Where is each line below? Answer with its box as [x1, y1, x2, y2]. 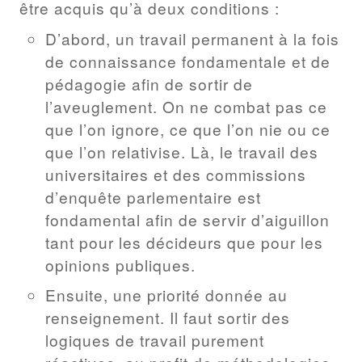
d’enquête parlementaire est [45, 185, 261, 208]
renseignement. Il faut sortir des [45, 306, 290, 329]
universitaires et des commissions [45, 162, 306, 185]
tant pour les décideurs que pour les [45, 230, 323, 253]
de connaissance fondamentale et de [45, 49, 330, 72]
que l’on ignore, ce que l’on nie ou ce [45, 117, 330, 140]
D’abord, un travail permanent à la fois [45, 27, 339, 49]
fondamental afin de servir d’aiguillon [45, 208, 330, 230]
